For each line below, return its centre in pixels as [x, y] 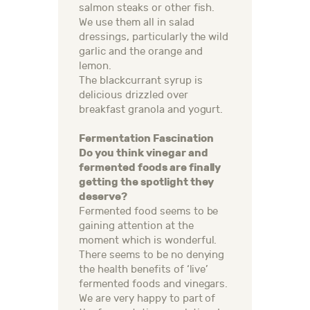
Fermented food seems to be [149, 212]
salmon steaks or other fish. [147, 8]
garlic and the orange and [141, 52]
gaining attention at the [136, 226]
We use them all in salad [137, 23]
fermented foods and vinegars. [154, 284]
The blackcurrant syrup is [141, 81]
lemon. [95, 66]
